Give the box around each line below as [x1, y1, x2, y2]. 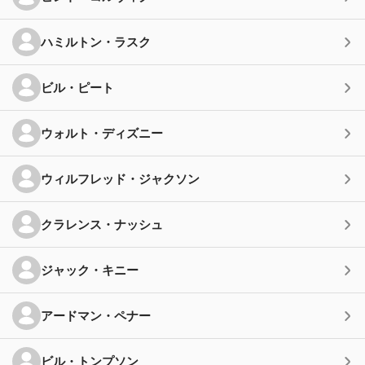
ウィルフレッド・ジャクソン [41, 171, 200, 186]
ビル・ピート [41, 80, 114, 95]
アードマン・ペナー [41, 308, 151, 323]
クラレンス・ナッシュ [41, 217, 163, 231]
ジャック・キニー [41, 262, 139, 277]
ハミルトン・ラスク [41, 34, 151, 49]
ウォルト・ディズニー [41, 125, 163, 140]
